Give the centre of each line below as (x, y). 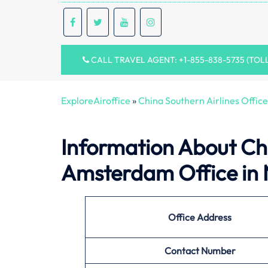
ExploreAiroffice (96, 100)
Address (214, 217)
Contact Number (200, 251)
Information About (151, 147)
